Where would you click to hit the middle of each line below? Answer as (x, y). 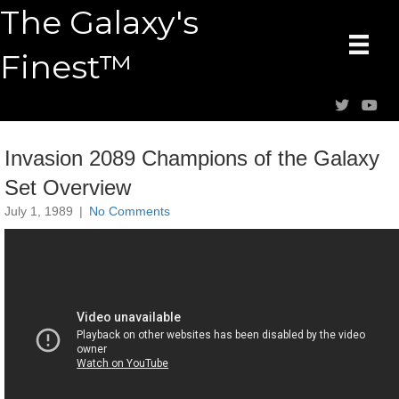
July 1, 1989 (39, 211)
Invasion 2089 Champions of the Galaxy (192, 158)
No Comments (130, 211)
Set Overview (68, 187)
